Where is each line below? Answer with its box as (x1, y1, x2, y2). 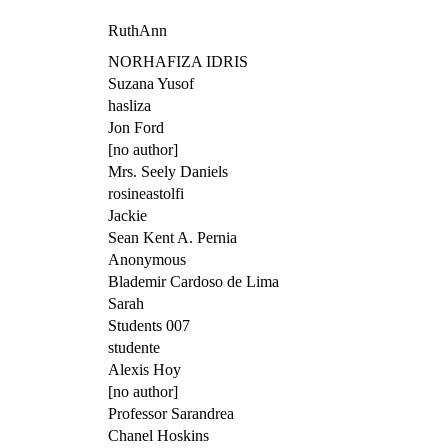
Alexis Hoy (108, 360, 181, 378)
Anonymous (108, 250, 186, 268)
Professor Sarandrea (108, 404, 234, 422)
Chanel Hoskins (108, 426, 209, 444)
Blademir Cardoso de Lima (108, 272, 279, 290)
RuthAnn (108, 21, 167, 39)
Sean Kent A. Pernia (108, 228, 237, 246)
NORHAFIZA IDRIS (108, 52, 248, 70)
